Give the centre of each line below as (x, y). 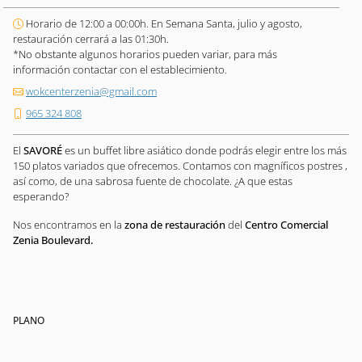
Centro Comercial (286, 225)
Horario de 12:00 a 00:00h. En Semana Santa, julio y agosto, (164, 24)
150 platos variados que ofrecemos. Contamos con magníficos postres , (180, 166)
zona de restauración (176, 225)
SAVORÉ (43, 151)
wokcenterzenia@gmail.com (91, 92)
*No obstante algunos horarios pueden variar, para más (145, 55)
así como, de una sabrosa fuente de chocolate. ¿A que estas (153, 181)
